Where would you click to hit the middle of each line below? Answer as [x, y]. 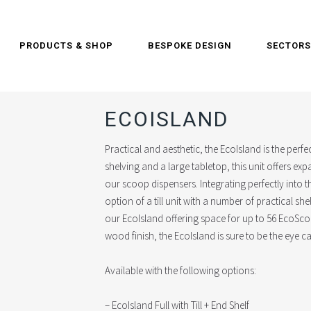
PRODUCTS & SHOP [66, 45]
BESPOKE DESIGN [190, 45]
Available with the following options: [181, 270]
